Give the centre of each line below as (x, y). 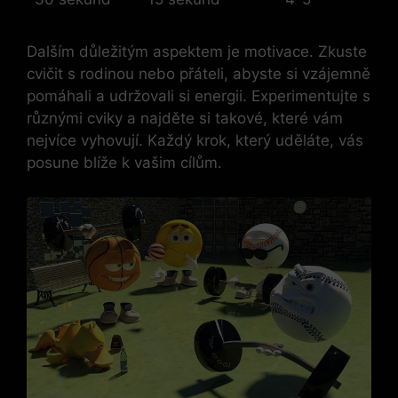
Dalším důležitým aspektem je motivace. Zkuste (197, 52)
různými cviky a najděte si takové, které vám (185, 119)
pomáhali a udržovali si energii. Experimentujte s (199, 96)
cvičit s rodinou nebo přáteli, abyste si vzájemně (199, 74)
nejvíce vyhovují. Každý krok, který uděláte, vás (195, 141)
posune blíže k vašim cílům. (124, 163)
